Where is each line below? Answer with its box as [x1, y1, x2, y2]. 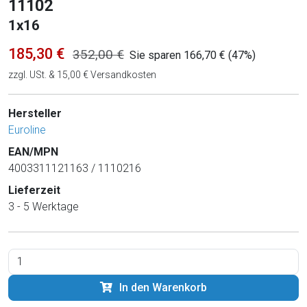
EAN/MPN [8, 145, 58, 158]
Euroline [8, 123, 46, 136]
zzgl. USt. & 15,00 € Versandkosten [8, 69, 156, 80]
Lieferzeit [8, 183, 60, 197]
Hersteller [8, 106, 62, 120]
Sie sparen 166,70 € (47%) [130, 48, 256, 62]
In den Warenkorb [119, 280, 207, 294]
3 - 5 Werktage [8, 199, 79, 213]
